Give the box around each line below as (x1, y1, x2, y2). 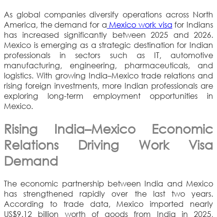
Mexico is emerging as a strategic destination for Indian (4, 39, 213, 50)
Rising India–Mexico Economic (4, 120, 213, 136)
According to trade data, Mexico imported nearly (4, 198, 213, 209)
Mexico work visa (107, 19, 172, 30)
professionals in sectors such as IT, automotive (4, 49, 213, 60)
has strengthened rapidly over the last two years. (4, 188, 213, 199)
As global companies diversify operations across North (4, 9, 213, 19)
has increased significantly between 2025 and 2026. (4, 29, 213, 40)
